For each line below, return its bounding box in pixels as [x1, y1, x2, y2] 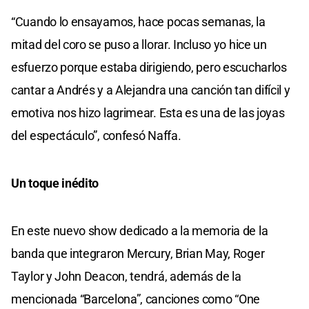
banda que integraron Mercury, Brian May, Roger [11, 246, 265, 261]
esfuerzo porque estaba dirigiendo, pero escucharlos [11, 59, 287, 74]
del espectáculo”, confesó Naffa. [11, 128, 181, 143]
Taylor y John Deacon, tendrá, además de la [11, 268, 241, 283]
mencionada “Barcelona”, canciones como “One [11, 291, 261, 306]
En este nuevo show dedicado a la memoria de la [11, 223, 268, 238]
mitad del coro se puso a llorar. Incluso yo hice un [11, 37, 267, 52]
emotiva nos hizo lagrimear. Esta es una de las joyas [11, 105, 285, 120]
